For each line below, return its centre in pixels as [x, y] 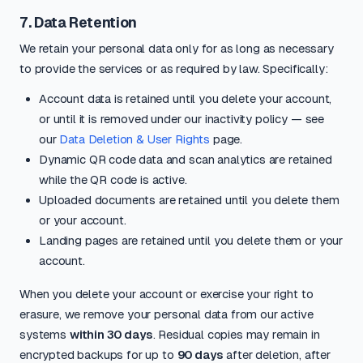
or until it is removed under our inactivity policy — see [182, 119]
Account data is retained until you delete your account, [186, 98]
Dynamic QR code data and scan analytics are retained [186, 159]
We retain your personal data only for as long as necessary [177, 48]
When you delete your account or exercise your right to [167, 294]
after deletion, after [277, 354]
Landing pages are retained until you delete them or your [191, 240]
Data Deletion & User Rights [135, 139]
